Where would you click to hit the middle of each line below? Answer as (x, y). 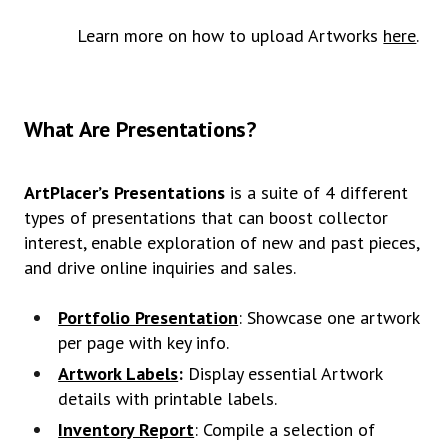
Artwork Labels (118, 373)
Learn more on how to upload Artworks (230, 35)
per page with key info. (144, 342)
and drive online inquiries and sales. (160, 267)
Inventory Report (126, 430)
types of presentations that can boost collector (206, 217)
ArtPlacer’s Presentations (127, 192)
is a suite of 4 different (319, 192)
